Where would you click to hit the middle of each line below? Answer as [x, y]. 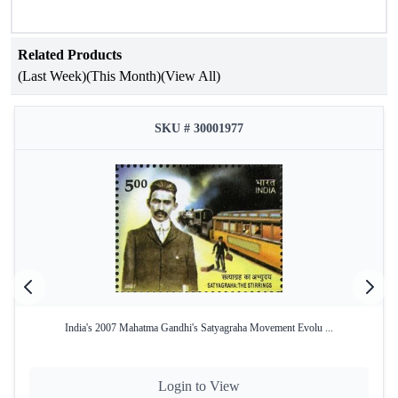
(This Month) [123, 76]
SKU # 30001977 [199, 128]
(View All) [191, 76]
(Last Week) [52, 76]
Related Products [70, 55]
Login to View [199, 386]
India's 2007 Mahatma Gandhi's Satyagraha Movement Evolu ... [199, 328]
